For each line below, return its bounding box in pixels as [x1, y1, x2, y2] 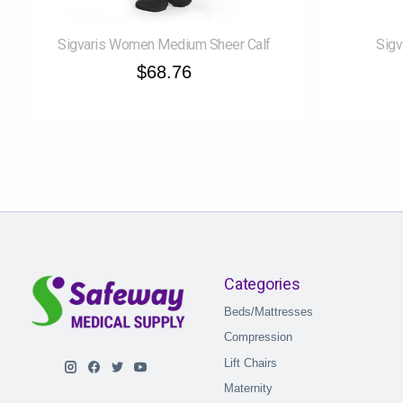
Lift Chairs [224, 355, 278, 370]
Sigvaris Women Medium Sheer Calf [58, 35, 271, 53]
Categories [224, 273, 300, 293]
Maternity [224, 381, 273, 396]
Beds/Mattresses [224, 305, 314, 319]
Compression [224, 330, 293, 345]
